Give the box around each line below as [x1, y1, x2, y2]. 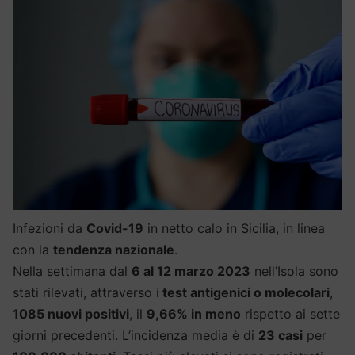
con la [13, 242, 53, 258]
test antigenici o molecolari [159, 284, 330, 301]
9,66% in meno [147, 306, 241, 323]
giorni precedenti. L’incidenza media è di [13, 327, 258, 344]
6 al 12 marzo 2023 [132, 263, 250, 280]
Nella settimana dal [13, 263, 132, 280]
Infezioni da [13, 220, 86, 237]
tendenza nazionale [53, 242, 174, 258]
